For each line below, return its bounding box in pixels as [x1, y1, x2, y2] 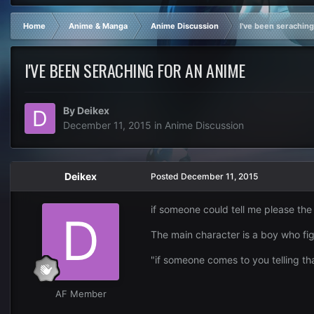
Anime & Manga [69, 21, 128, 31]
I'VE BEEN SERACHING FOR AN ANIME [25, 57, 245, 83]
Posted [151, 171, 181, 182]
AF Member [55, 288, 107, 300]
